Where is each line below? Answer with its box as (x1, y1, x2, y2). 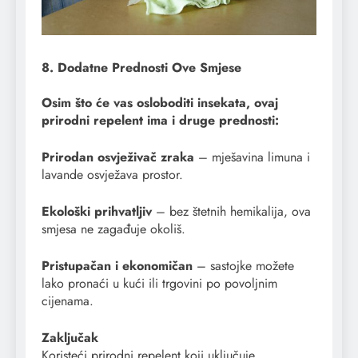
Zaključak (42, 328, 98, 348)
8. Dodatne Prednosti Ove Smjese (42, 58, 241, 78)
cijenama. (42, 292, 93, 311)
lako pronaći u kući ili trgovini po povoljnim (42, 274, 277, 293)
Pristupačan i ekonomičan (42, 257, 193, 276)
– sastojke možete (193, 257, 294, 276)
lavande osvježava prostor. (42, 165, 183, 185)
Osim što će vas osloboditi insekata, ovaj (42, 93, 278, 113)
